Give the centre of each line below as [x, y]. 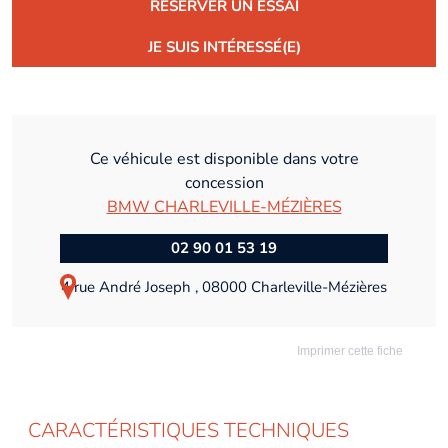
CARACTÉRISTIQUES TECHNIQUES [188, 430]
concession [224, 182]
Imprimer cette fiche [348, 350]
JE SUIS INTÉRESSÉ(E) [224, 46]
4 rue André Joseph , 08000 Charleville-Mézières [224, 286]
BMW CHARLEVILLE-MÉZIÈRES [224, 206]
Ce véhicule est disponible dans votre [224, 158]
